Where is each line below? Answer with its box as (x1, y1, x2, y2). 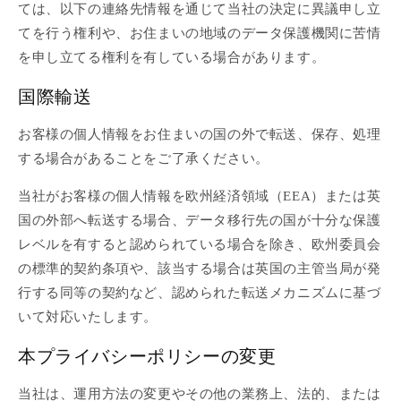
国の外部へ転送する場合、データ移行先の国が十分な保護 (18, 213, 381, 228)
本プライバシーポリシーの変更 (18, 346, 277, 366)
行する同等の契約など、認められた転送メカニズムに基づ (18, 286, 381, 301)
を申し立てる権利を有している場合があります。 (18, 49, 326, 64)
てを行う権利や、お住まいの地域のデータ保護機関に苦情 (18, 25, 381, 40)
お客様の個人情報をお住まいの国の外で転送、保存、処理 (18, 127, 381, 142)
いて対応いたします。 (18, 310, 158, 325)
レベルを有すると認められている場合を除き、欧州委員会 (18, 237, 381, 252)
